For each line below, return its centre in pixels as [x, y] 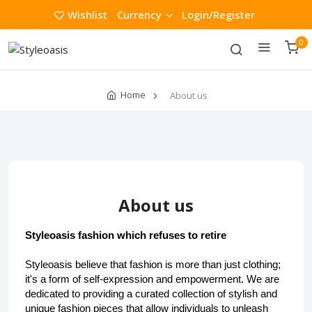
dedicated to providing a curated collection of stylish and [151, 294]
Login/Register [218, 15]
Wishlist [87, 15]
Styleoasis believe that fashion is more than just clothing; [153, 265]
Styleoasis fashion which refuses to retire [126, 235]
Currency [139, 15]
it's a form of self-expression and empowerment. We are [152, 279]
